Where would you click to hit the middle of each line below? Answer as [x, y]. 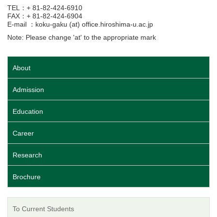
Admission [28, 90]
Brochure [27, 177]
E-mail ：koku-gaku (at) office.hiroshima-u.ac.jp [80, 24]
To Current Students [43, 209]
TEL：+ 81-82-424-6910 [45, 8]
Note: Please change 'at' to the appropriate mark [83, 38]
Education [28, 112]
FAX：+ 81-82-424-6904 [45, 16]
